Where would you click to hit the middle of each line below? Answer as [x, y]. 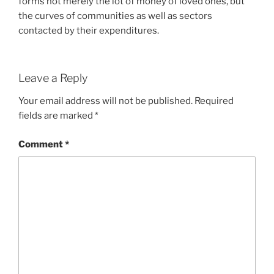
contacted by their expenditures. [89, 31]
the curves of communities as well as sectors [115, 16]
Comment [42, 144]
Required [214, 101]
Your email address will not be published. [106, 101]
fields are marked [57, 116]
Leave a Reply [53, 78]
